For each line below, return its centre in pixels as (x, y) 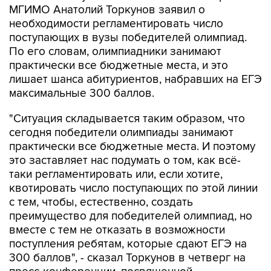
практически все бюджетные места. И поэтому (132, 121)
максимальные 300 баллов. (82, 68)
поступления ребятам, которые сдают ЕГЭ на (128, 219)
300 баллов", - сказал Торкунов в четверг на (127, 233)
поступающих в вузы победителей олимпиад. (128, 12)
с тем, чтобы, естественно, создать (101, 177)
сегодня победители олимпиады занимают (121, 107)
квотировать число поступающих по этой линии (133, 163)
